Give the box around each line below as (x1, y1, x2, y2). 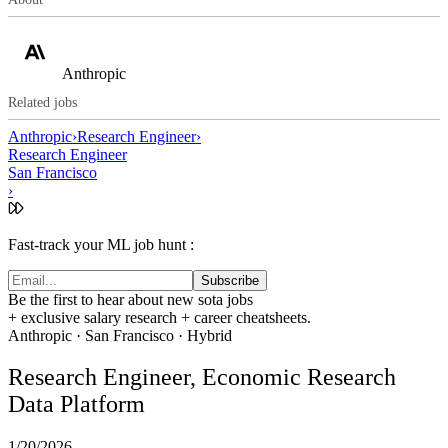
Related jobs (8, 94, 77, 110)
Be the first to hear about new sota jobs (8, 290, 253, 308)
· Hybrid (174, 326, 232, 344)
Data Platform (8, 391, 145, 418)
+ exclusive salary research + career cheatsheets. (8, 308, 311, 326)
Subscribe (201, 272, 259, 288)
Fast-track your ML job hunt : (8, 235, 194, 253)
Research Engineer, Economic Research (8, 364, 396, 391)
